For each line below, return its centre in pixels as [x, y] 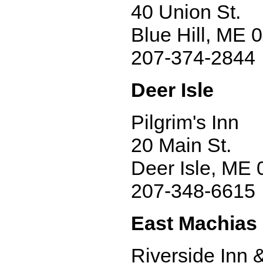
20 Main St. [181, 145]
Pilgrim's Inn [185, 122]
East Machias [194, 223]
